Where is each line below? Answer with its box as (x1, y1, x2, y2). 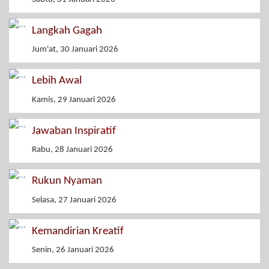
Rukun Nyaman (32, 175, 102, 187)
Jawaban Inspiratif (32, 125, 116, 137)
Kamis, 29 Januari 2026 (32, 95, 116, 104)
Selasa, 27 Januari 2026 (32, 195, 116, 205)
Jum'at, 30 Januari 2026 (32, 45, 118, 55)
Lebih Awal (32, 75, 82, 87)
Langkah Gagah (32, 25, 102, 37)
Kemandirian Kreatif (32, 225, 124, 237)
